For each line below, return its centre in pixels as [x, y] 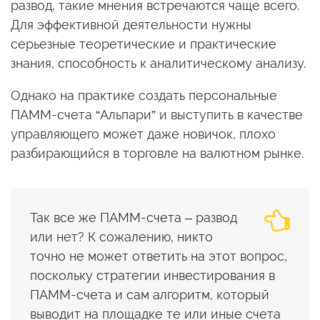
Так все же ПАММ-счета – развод [134, 217]
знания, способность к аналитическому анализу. [158, 63]
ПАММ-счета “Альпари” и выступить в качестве [157, 114]
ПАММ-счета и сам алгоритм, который [150, 294]
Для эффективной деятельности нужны [131, 24]
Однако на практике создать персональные [144, 95]
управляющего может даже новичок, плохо [143, 134]
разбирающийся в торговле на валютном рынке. [157, 153]
